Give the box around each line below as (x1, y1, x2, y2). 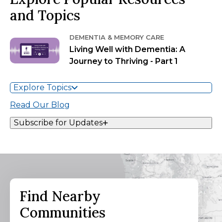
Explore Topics (13, 83, 71, 92)
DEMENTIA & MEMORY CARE (69, 33, 164, 41)
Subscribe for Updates (14, 118, 103, 127)
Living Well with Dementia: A (69, 45, 185, 54)
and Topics (10, 6, 80, 24)
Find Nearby (20, 187, 101, 205)
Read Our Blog (10, 100, 70, 110)
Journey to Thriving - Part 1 (69, 56, 178, 66)
